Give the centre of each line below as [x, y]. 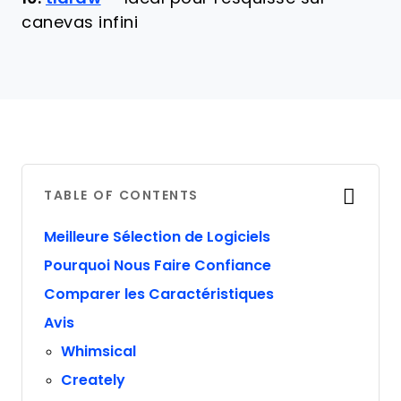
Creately [94, 380]
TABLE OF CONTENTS [121, 195]
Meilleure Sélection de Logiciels [157, 237]
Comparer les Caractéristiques [159, 294]
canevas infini [80, 22]
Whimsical [99, 351]
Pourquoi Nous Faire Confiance [158, 265]
